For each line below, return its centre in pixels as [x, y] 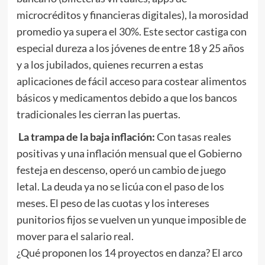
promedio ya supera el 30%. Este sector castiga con [131, 31]
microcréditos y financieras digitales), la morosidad [132, 14]
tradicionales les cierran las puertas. [98, 114]
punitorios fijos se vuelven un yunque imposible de [131, 219]
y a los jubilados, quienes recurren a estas [110, 64]
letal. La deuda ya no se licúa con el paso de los [120, 186]
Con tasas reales [193, 136]
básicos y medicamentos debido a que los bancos [127, 97]
